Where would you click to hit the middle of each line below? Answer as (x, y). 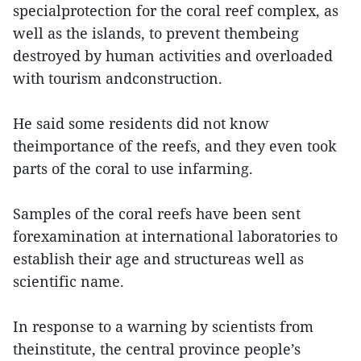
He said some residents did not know (141, 123)
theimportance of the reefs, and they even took (175, 146)
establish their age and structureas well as (158, 259)
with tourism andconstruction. (118, 78)
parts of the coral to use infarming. (133, 168)
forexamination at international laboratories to (175, 236)
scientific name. (68, 281)
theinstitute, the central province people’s (157, 349)
